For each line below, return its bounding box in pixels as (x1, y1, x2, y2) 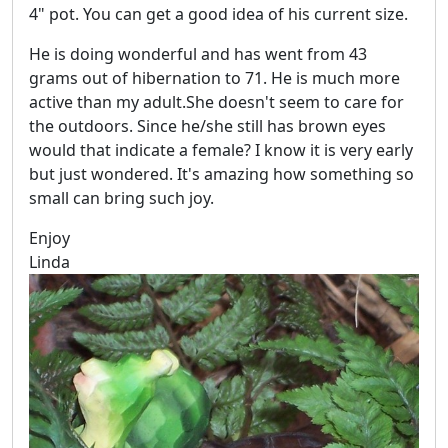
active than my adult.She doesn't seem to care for (29, 91, 404, 114)
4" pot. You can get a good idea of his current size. (29, 3, 408, 26)
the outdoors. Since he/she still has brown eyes (29, 115, 386, 138)
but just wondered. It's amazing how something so (29, 163, 414, 186)
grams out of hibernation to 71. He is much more (29, 67, 400, 90)
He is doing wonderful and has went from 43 (29, 43, 367, 66)
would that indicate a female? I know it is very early (29, 139, 413, 162)
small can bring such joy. (29, 187, 214, 210)
